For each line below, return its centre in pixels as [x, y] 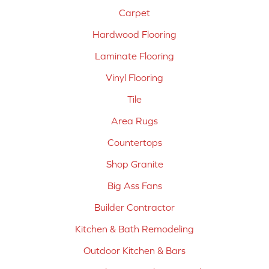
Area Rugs [134, 120]
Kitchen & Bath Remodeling [134, 228]
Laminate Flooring [134, 56]
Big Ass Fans [134, 185]
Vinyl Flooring [134, 77]
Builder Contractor [134, 207]
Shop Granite [134, 164]
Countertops [134, 142]
